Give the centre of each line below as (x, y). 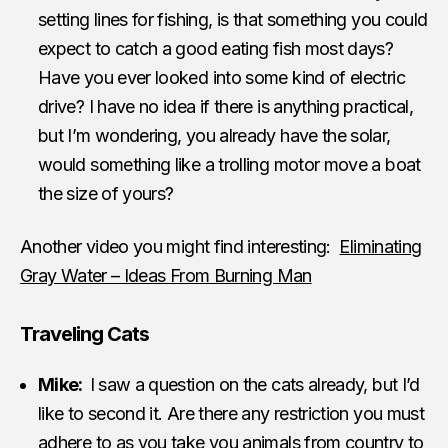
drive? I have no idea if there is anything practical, (226, 106)
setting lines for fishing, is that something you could (233, 19)
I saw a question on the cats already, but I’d (254, 384)
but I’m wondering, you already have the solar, (214, 135)
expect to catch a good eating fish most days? (216, 48)
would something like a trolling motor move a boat (229, 164)
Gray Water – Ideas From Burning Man (166, 275)
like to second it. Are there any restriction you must (231, 413)
